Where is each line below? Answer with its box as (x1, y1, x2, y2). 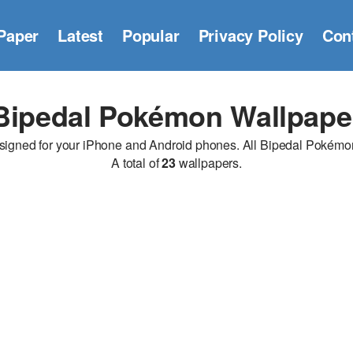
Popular (122, 24, 180, 46)
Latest (58, 24, 103, 46)
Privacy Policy (198, 24, 303, 46)
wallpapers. (175, 154, 243, 172)
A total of (110, 154, 162, 172)
